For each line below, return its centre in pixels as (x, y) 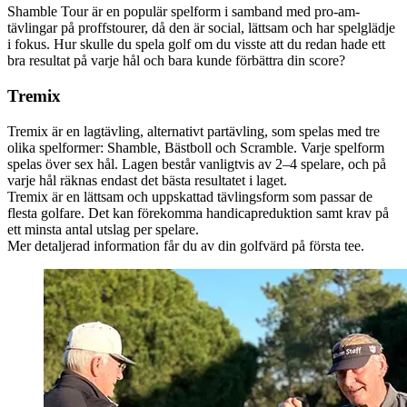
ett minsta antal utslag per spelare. (103, 229)
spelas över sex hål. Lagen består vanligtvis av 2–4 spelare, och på (197, 164)
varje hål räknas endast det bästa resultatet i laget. (147, 180)
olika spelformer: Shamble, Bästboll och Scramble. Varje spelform (196, 147)
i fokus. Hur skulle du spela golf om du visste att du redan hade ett (196, 45)
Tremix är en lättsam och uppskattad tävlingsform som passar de (190, 196)
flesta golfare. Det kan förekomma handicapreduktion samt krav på (198, 213)
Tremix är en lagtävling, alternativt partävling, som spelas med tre (194, 131)
